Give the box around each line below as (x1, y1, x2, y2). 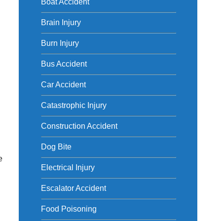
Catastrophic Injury (40, 101, 107, 110)
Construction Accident (40, 122, 117, 130)
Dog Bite (40, 143, 72, 151)
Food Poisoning (40, 205, 97, 213)
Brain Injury (40, 18, 81, 27)
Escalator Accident (40, 184, 106, 192)
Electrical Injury (40, 163, 95, 172)
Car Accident (40, 80, 86, 89)
